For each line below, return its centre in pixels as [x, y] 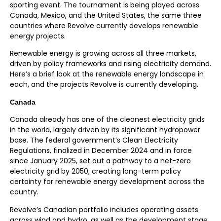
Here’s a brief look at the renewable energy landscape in [107, 74]
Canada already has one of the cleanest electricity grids [107, 120]
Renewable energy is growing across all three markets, [103, 54]
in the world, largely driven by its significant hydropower [105, 130]
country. [24, 192]
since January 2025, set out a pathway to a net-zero [100, 161]
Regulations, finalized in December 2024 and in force [101, 151]
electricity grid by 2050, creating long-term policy [95, 171]
